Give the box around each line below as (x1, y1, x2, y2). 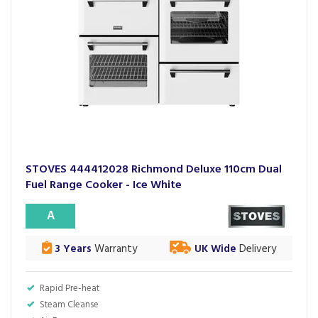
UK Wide (194, 241, 236, 258)
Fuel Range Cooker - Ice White (26, 176, 182, 194)
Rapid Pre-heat (40, 281, 99, 296)
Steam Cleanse (40, 297, 99, 312)
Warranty (92, 241, 137, 258)
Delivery (236, 241, 276, 258)
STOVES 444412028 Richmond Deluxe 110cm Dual (26, 160, 282, 179)
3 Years (52, 241, 92, 258)
